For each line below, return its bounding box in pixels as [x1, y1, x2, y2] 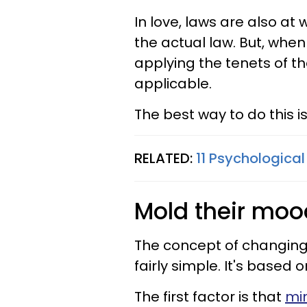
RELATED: [134, 149, 196, 168]
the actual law [134, 33, 233, 52]
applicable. [134, 74, 212, 93]
